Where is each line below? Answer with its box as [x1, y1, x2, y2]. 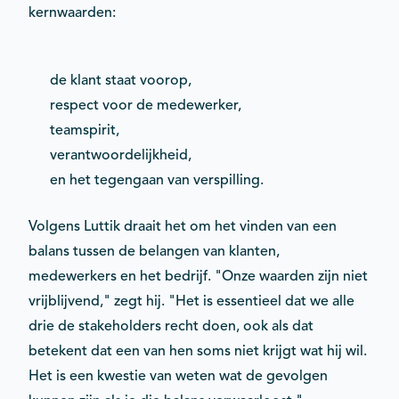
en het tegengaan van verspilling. [50, 170, 264, 189]
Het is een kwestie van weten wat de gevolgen [28, 366, 328, 385]
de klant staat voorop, [50, 70, 191, 89]
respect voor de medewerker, [50, 95, 241, 114]
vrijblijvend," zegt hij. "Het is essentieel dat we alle [28, 291, 354, 310]
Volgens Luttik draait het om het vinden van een [28, 216, 337, 235]
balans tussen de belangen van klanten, [28, 241, 280, 260]
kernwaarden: [28, 3, 116, 21]
